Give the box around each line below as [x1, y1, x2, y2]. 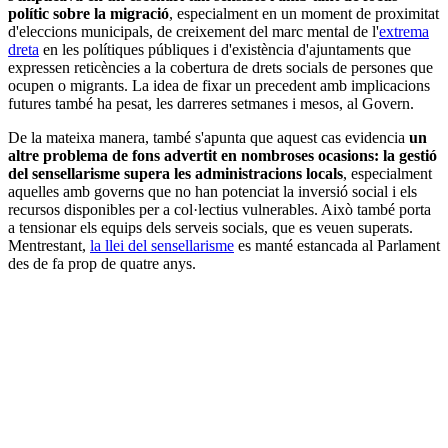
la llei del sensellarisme [90, 237, 234, 255]
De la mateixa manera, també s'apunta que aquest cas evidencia [8, 129, 409, 147]
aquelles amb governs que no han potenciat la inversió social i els [8, 183, 417, 201]
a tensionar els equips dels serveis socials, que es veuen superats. [8, 219, 413, 237]
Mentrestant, [8, 237, 90, 255]
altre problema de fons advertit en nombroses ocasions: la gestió [8, 147, 437, 165]
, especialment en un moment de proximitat [169, 5, 439, 23]
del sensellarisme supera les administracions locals [8, 165, 343, 183]
